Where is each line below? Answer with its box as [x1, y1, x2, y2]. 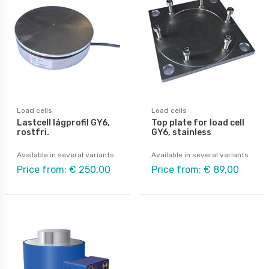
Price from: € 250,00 [17, 163, 110, 175]
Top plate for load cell [151, 117, 244, 128]
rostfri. [17, 127, 49, 138]
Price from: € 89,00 [151, 163, 239, 175]
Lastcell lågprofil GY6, [17, 117, 110, 128]
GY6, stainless [151, 127, 211, 138]
